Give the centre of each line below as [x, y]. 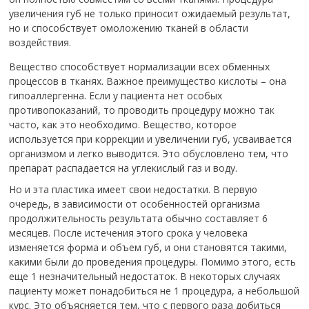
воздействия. [40, 42]
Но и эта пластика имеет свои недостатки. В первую [133, 189]
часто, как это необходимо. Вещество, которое [123, 124]
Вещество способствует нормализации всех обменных [140, 67]
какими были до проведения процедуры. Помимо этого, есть [153, 262]
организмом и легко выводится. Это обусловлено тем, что [149, 153]
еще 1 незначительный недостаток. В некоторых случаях [145, 276]
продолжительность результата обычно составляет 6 [139, 218]
